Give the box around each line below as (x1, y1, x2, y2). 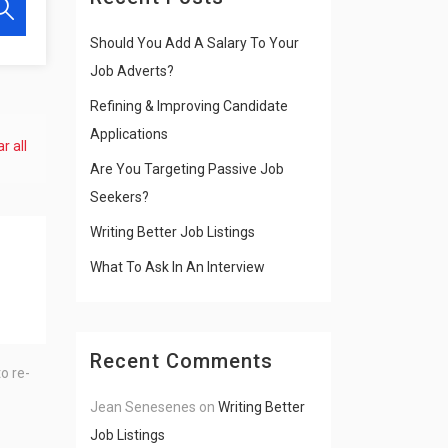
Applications (90, 126, 168, 142)
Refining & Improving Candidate (90, 98, 288, 114)
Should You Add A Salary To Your (90, 35, 299, 51)
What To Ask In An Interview (90, 259, 265, 275)
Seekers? (90, 189, 149, 205)
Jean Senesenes (90, 399, 196, 415)
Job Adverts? (90, 63, 174, 79)
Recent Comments (90, 349, 274, 373)
